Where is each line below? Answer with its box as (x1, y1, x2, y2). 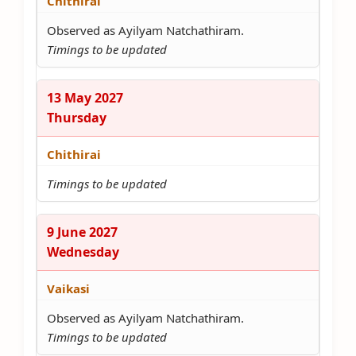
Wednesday (47, 243, 119, 261)
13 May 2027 (47, 89, 123, 106)
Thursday (47, 109, 106, 126)
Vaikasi (47, 281, 90, 296)
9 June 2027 (47, 223, 118, 241)
